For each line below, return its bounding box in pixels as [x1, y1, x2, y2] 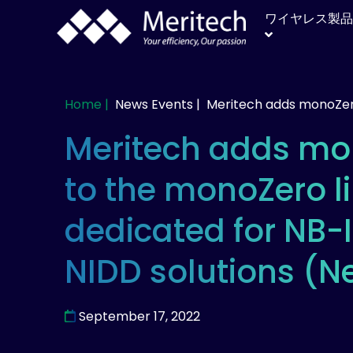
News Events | [115, 95, 200, 113]
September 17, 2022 [76, 307, 200, 325]
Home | [65, 95, 109, 113]
